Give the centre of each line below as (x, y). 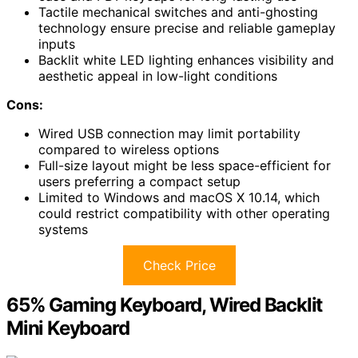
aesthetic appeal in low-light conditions (158, 76)
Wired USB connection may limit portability (169, 133)
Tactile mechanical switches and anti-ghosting (178, 12)
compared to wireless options (129, 149)
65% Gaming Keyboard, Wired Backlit (165, 304)
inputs (57, 44)
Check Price (179, 265)
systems (63, 229)
